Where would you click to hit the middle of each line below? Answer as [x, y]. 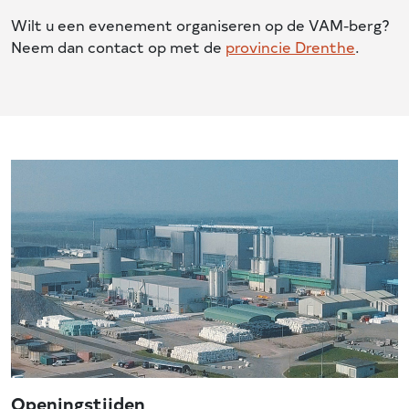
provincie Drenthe [290, 47]
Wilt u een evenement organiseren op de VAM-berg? [200, 25]
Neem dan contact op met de [118, 47]
